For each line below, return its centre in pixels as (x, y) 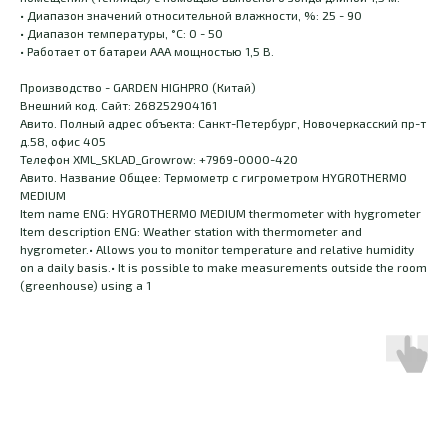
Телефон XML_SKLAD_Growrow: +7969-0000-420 (159, 159)
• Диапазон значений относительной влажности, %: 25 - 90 (191, 15)
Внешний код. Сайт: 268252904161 (118, 105)
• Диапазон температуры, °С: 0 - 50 (121, 33)
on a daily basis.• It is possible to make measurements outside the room (223, 267)
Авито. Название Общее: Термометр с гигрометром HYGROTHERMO (213, 177)
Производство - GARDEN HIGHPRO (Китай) (138, 87)
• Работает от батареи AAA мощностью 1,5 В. (147, 51)
